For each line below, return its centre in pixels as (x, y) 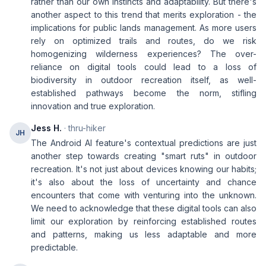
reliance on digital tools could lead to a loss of (144, 67)
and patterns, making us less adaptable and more (144, 234)
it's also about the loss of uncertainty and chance (144, 182)
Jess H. (46, 128)
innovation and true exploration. (93, 106)
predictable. (54, 247)
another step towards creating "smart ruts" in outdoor (144, 156)
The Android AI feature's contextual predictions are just (144, 143)
